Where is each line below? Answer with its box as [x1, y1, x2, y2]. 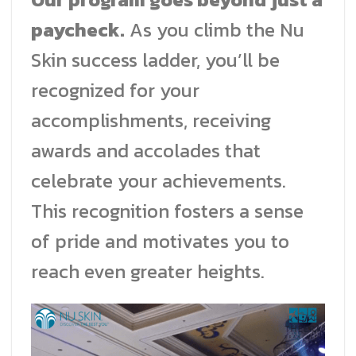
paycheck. [31, 15, 125, 44]
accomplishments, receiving [31, 106, 271, 134]
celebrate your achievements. [31, 166, 286, 195]
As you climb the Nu [125, 15, 304, 44]
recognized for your [31, 75, 199, 104]
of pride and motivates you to [31, 226, 289, 255]
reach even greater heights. [31, 257, 265, 285]
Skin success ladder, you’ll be [31, 45, 280, 74]
